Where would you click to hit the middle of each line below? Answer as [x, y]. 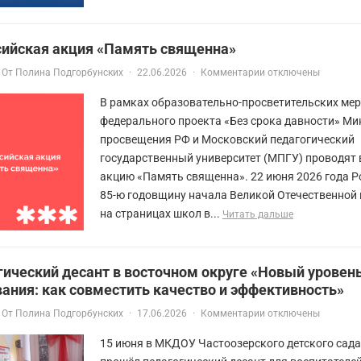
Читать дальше [258, 214]
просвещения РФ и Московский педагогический [227, 139]
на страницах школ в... [161, 213]
